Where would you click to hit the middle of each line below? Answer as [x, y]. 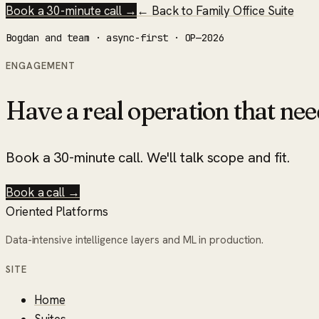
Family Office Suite [245, 10]
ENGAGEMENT [41, 66]
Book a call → [43, 192]
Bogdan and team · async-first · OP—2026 [115, 37]
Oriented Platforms [57, 211]
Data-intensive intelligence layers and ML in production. [135, 240]
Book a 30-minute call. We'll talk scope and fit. [148, 157]
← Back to [167, 10]
